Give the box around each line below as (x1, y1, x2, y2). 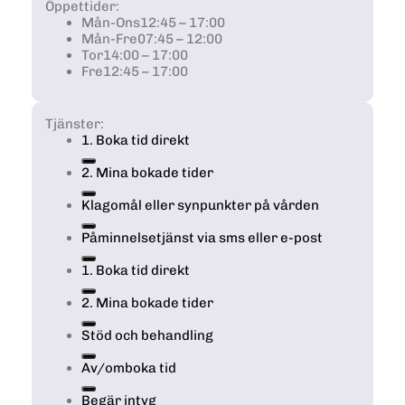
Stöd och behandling (81, 326, 213, 344)
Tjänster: (45, 115, 104, 132)
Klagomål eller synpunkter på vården (81, 196, 319, 213)
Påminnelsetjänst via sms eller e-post (81, 229, 323, 246)
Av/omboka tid (81, 359, 176, 376)
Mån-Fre (81, 30, 137, 47)
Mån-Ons (81, 14, 140, 31)
